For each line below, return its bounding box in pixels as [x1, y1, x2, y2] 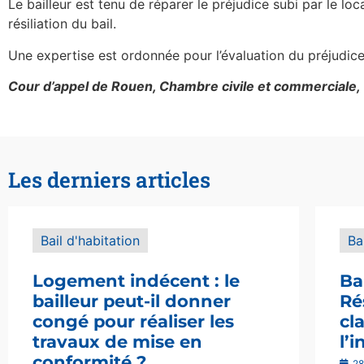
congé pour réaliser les [32, 311, 234, 332]
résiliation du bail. [8, 15, 116, 32]
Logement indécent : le [32, 271, 240, 292]
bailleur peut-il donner [32, 291, 231, 312]
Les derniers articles [8, 166, 210, 194]
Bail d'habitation [41, 232, 140, 249]
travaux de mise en [32, 331, 202, 353]
